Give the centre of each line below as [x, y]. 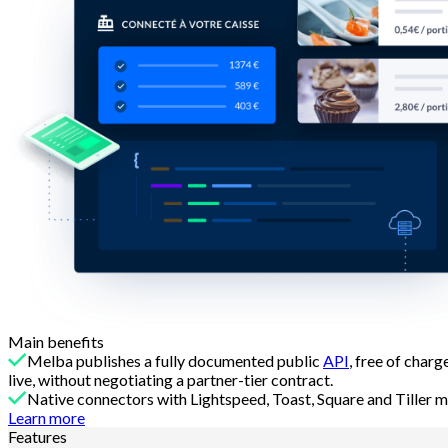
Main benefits [56, 342]
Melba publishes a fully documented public [175, 361]
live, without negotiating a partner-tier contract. [170, 380]
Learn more [46, 418]
